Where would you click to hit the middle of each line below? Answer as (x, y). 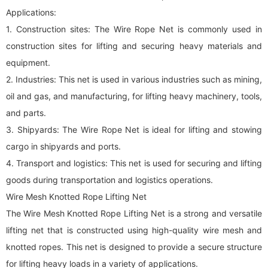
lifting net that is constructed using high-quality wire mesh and (134, 230)
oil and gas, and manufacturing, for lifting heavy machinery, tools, (134, 96)
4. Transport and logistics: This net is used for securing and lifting (134, 163)
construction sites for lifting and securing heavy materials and (134, 46)
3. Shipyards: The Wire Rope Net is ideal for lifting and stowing (134, 130)
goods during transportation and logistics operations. (109, 180)
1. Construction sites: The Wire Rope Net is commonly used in (134, 29)
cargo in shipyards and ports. (63, 146)
